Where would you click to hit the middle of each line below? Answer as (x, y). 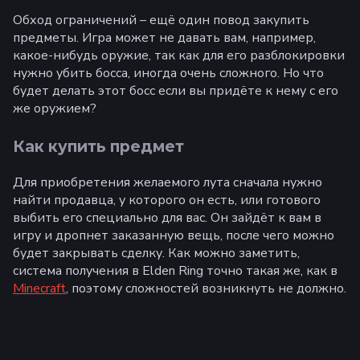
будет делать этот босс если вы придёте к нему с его (176, 91)
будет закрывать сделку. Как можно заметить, (156, 254)
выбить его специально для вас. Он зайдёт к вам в (167, 218)
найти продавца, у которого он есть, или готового (167, 200)
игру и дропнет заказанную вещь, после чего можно (174, 236)
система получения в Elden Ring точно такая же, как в (175, 271)
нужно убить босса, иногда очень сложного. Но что (168, 74)
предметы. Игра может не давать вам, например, (164, 38)
